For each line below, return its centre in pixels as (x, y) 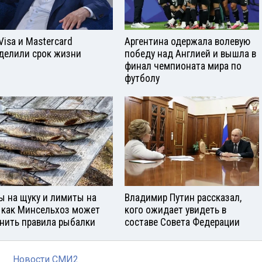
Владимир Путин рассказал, (183, 197)
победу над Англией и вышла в (190, 54)
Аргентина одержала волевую (187, 42)
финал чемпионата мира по (183, 66)
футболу (142, 78)
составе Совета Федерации (182, 222)
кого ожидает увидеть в (175, 210)
